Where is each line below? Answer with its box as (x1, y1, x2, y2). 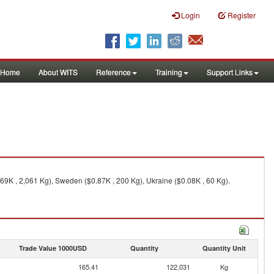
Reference (96, 67, 131, 77)
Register (228, 10, 256, 20)
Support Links (207, 67, 253, 77)
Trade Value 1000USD (18, 243, 87, 253)
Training (155, 67, 182, 77)
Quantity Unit (202, 243, 246, 253)
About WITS (39, 67, 78, 77)
